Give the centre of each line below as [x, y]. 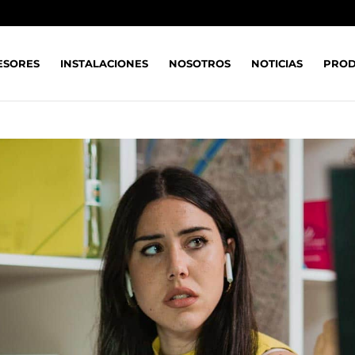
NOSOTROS [200, 63]
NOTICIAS [277, 63]
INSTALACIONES [104, 63]
